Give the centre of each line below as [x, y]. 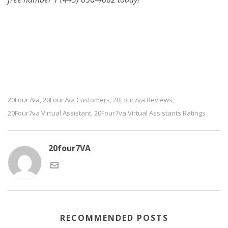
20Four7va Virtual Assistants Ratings [150, 113]
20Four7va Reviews [143, 100]
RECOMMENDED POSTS [114, 218]
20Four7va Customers [76, 100]
